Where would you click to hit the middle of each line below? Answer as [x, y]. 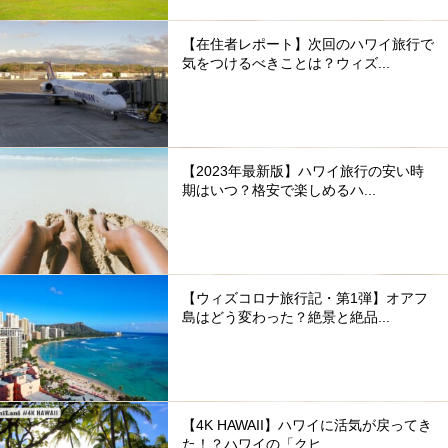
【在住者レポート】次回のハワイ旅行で [308, 43]
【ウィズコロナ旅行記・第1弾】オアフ [305, 297]
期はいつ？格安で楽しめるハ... [279, 189]
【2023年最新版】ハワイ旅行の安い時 [303, 170]
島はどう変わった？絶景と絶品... [286, 316]
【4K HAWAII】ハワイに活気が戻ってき [307, 424]
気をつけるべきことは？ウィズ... [286, 62]
